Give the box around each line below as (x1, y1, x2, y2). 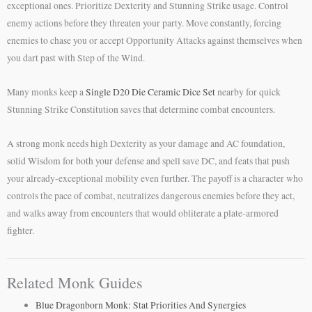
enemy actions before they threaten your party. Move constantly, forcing (7, 17, 281, 30)
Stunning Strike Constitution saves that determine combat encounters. (7, 103, 275, 116)
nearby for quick (215, 86, 281, 99)
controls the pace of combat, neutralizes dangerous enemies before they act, (7, 189, 295, 203)
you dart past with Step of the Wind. (7, 52, 145, 65)
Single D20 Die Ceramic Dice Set (86, 86, 215, 99)
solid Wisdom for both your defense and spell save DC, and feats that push (7, 155, 290, 168)
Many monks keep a (7, 86, 86, 99)
